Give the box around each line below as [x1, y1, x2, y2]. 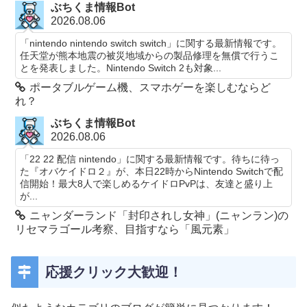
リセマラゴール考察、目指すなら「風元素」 [15, 223, 235, 236]
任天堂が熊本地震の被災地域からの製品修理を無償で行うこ [20, 49, 280, 61]
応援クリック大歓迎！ [45, 264, 182, 280]
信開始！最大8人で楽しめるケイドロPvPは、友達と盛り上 [20, 178, 273, 190]
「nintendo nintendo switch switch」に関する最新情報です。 [20, 37, 282, 49]
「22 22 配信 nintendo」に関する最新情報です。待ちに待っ [20, 153, 280, 165]
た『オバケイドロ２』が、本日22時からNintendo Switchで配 [20, 166, 284, 177]
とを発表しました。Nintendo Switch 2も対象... [20, 62, 222, 73]
